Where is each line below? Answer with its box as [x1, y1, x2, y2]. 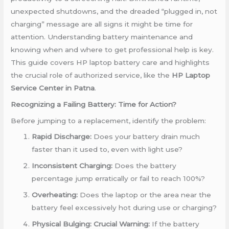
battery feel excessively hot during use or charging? [32, 203, 217, 212]
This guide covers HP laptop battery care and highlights [11, 58, 210, 66]
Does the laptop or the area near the [78, 190, 212, 199]
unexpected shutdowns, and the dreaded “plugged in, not [11, 7, 218, 15]
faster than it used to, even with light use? [32, 145, 183, 154]
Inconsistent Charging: [32, 162, 113, 170]
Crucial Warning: [94, 219, 150, 228]
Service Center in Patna [11, 83, 95, 92]
